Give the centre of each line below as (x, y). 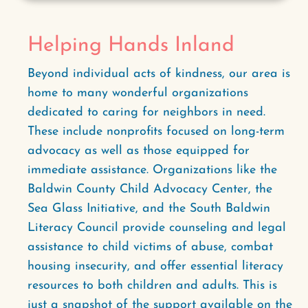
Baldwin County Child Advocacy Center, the (150, 189)
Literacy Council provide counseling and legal (157, 228)
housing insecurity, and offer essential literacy (155, 266)
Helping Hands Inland (131, 46)
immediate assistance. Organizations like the (152, 170)
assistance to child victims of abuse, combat (150, 247)
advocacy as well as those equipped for (139, 151)
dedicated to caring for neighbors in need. (146, 112)
